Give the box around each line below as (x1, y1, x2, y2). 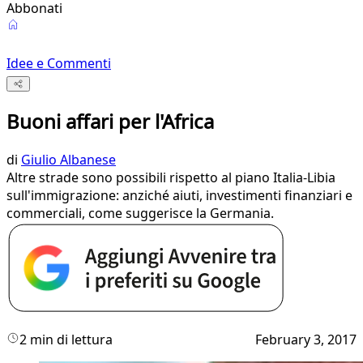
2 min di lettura (19, 331, 113, 349)
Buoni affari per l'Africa (6, 108, 214, 135)
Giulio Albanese (21, 151, 116, 169)
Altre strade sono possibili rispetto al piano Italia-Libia (6, 169, 335, 187)
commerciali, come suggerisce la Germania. (6, 204, 274, 223)
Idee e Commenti (6, 54, 111, 72)
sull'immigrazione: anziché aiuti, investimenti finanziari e (6, 186, 352, 205)
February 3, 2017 (255, 331, 357, 349)
